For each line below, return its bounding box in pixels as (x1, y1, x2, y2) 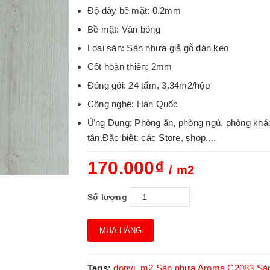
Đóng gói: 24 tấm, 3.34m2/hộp (87, 80, 210, 90)
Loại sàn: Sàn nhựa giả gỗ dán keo (87, 43, 229, 53)
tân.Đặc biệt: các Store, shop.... (87, 133, 216, 143)
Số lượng (87, 192, 127, 202)
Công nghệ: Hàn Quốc (87, 99, 178, 109)
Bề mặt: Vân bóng (87, 24, 160, 34)
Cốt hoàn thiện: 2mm (87, 61, 172, 72)
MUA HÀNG (99, 226, 142, 235)
